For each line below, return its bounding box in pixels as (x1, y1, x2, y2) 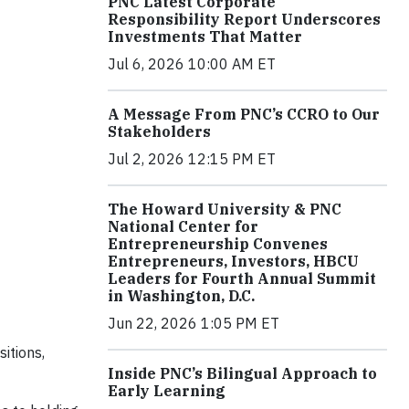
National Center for (108, 216, 258, 236)
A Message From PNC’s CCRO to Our (108, 104, 380, 123)
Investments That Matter (108, 26, 302, 46)
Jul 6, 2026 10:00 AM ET (108, 54, 276, 73)
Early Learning (108, 381, 225, 400)
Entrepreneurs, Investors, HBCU (108, 251, 359, 270)
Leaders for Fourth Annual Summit (108, 268, 376, 288)
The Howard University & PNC (108, 199, 341, 218)
